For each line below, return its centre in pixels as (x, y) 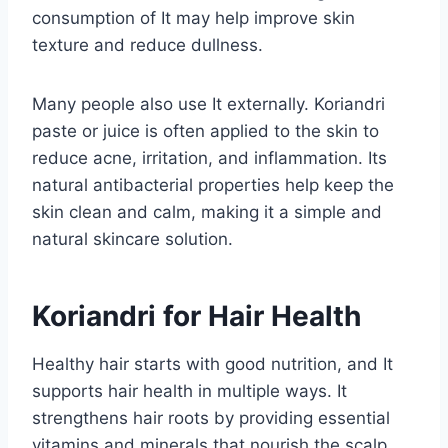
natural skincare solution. (132, 238)
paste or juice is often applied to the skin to (205, 130)
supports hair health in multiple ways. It (189, 390)
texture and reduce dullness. (147, 44)
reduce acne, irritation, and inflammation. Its (209, 157)
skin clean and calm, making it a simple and (207, 211)
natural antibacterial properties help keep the (213, 184)
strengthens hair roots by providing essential (211, 417)
